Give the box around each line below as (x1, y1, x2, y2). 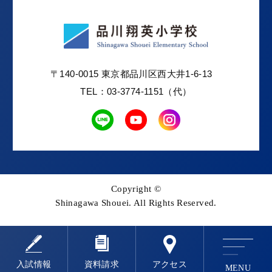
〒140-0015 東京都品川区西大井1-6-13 (50, 68, 222, 79)
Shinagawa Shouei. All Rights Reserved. (55, 197, 217, 208)
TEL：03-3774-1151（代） (80, 86, 192, 97)
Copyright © (110, 183, 161, 194)
